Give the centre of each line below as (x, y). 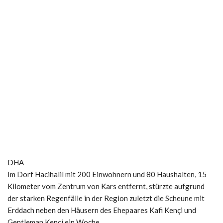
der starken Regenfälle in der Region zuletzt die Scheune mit (106, 198)
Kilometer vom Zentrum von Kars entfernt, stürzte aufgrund (106, 186)
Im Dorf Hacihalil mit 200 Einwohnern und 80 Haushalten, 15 (107, 174)
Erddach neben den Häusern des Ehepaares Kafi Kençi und (102, 210)
